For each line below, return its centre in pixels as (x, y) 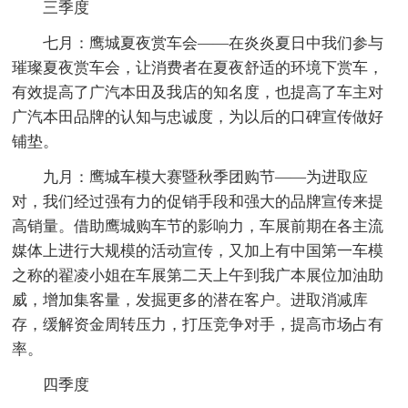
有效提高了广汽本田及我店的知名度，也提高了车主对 (198, 92)
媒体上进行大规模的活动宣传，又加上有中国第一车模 (198, 250)
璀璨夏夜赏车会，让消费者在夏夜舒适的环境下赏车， (198, 67)
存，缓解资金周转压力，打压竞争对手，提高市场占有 (198, 324)
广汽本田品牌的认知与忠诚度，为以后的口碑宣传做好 (198, 117)
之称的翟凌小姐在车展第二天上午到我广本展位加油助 (198, 275)
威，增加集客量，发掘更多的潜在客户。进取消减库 (190, 300)
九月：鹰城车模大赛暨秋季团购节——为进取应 (206, 177)
